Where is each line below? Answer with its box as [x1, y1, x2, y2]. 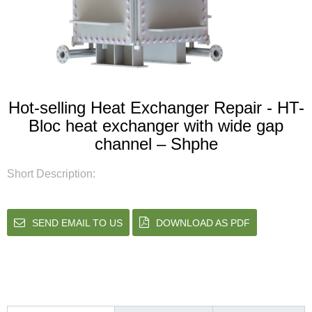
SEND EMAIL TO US [32, 217, 123, 229]
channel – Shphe [94, 134, 218, 154]
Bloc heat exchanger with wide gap [29, 116, 283, 136]
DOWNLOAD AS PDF [156, 217, 250, 229]
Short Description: [7, 168, 95, 180]
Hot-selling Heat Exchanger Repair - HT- [8, 98, 304, 118]
